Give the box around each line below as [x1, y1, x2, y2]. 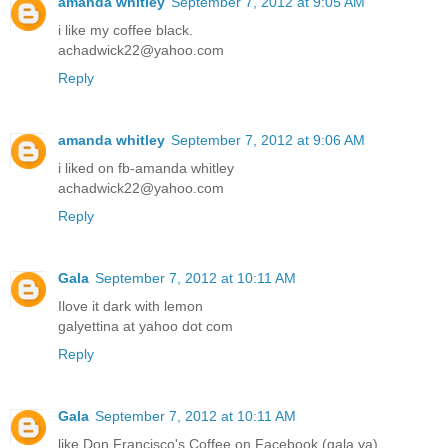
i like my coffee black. [58, 21, 193, 38]
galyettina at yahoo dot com [58, 317, 233, 334]
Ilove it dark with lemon [58, 297, 203, 314]
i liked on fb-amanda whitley [58, 159, 234, 176]
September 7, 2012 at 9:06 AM [171, 131, 365, 148]
